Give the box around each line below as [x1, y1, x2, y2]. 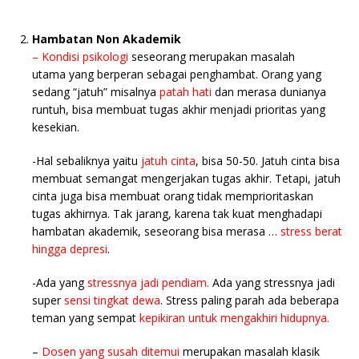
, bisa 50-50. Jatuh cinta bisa [196, 152, 340, 168]
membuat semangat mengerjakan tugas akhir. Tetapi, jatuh [32, 170, 341, 186]
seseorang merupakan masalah [128, 48, 295, 64]
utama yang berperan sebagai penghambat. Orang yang [32, 66, 321, 82]
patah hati [159, 83, 212, 99]
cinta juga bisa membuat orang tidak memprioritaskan [32, 188, 313, 204]
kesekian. [32, 119, 79, 135]
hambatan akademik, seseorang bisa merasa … [32, 223, 280, 239]
